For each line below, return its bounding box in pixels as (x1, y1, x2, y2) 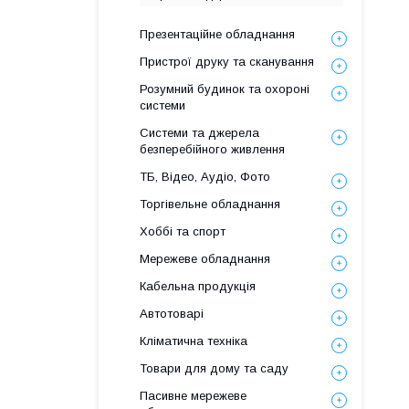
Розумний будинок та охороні (140, 82, 309, 96)
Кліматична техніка (140, 334, 247, 348)
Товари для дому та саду (140, 362, 288, 375)
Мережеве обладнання (140, 252, 270, 266)
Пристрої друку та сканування (140, 55, 314, 68)
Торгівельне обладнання (140, 197, 280, 211)
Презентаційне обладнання (140, 27, 295, 41)
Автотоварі (140, 307, 204, 320)
